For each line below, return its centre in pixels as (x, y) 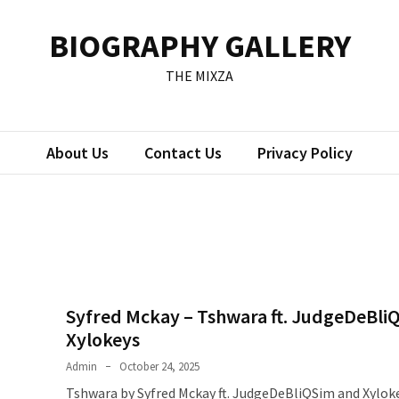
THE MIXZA (199, 76)
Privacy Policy (305, 153)
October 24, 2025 (159, 366)
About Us (77, 153)
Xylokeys (103, 339)
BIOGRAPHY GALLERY (199, 46)
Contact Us (183, 153)
